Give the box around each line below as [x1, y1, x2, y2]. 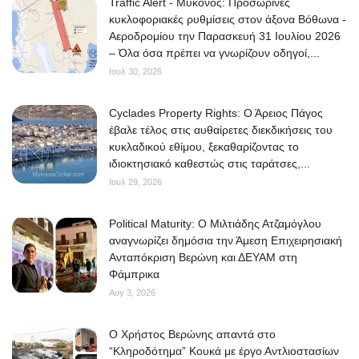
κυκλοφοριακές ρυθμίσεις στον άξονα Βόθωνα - [109, 13, 346, 26]
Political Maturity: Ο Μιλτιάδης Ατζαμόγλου [109, 217, 321, 231]
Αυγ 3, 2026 [109, 288, 155, 298]
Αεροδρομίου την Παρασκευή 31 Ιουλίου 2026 [109, 30, 341, 43]
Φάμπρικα [109, 268, 159, 281]
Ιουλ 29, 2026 [109, 177, 162, 188]
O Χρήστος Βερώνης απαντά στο [109, 328, 276, 341]
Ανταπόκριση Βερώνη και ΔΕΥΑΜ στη [109, 251, 297, 264]
